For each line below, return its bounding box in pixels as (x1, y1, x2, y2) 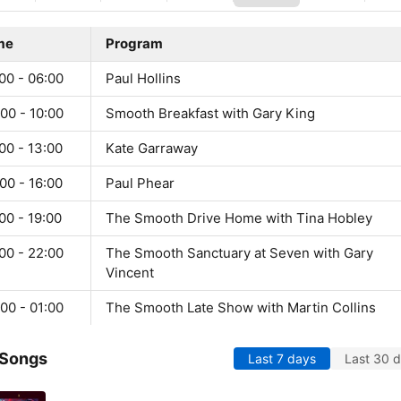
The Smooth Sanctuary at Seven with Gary (106, 244, 373, 262)
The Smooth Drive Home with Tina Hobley (106, 209, 372, 227)
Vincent (106, 264, 154, 282)
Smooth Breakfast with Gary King (106, 105, 315, 123)
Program (106, 35, 163, 53)
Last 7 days (248, 351, 316, 367)
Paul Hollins (106, 70, 181, 88)
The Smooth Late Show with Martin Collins (106, 299, 376, 317)
